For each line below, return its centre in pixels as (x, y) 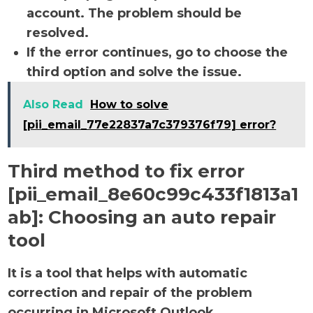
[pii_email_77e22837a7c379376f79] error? (150, 125)
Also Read (53, 104)
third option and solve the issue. (136, 72)
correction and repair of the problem (130, 293)
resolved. (58, 33)
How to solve (130, 104)
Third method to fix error (126, 171)
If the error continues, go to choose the (158, 52)
